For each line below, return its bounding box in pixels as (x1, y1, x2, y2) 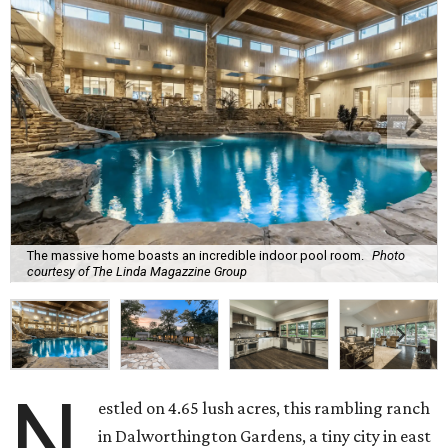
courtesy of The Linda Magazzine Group (27, 263, 247, 279)
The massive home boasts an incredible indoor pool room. (27, 247, 364, 263)
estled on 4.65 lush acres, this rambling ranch (98, 398, 431, 419)
